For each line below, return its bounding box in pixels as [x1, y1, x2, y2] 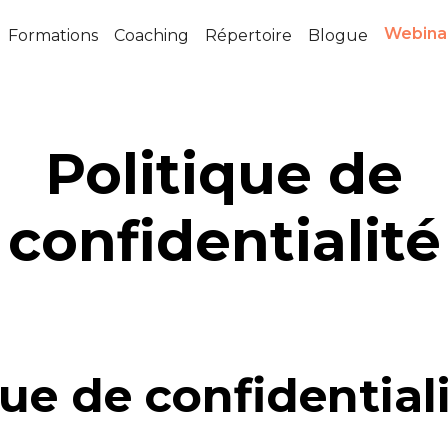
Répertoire [204, 26, 292, 45]
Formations [7, 26, 98, 45]
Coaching [113, 26, 189, 45]
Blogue [307, 26, 368, 45]
